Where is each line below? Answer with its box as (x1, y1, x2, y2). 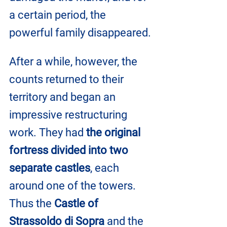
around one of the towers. (9, 179, 138, 193)
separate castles (9, 162, 90, 175)
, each (90, 162, 122, 175)
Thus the (9, 197, 54, 210)
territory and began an (9, 91, 118, 104)
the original (86, 126, 143, 139)
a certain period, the (9, 9, 108, 22)
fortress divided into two (9, 144, 131, 157)
